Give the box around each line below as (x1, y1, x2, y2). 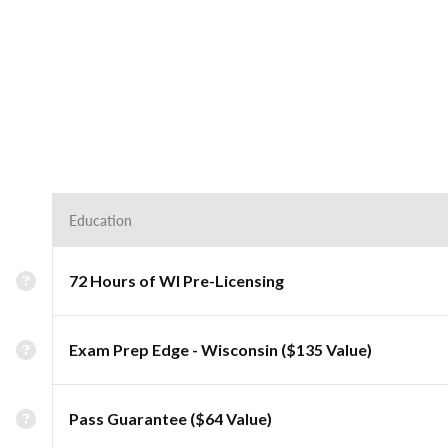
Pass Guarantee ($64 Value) (69, 409, 272, 428)
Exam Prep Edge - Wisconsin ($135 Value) (69, 340, 372, 359)
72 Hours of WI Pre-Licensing (69, 271, 284, 290)
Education (69, 210, 132, 230)
